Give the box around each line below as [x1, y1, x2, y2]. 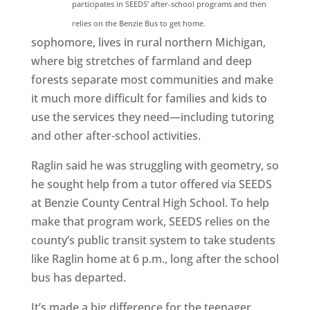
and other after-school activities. [30, 128, 201, 143]
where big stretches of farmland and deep [30, 53, 252, 69]
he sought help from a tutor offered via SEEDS [30, 176, 272, 192]
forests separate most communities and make [30, 72, 273, 87]
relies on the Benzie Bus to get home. [72, 18, 206, 28]
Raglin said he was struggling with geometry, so [30, 158, 279, 173]
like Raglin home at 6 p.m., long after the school [30, 251, 279, 266]
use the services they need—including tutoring [30, 109, 274, 125]
